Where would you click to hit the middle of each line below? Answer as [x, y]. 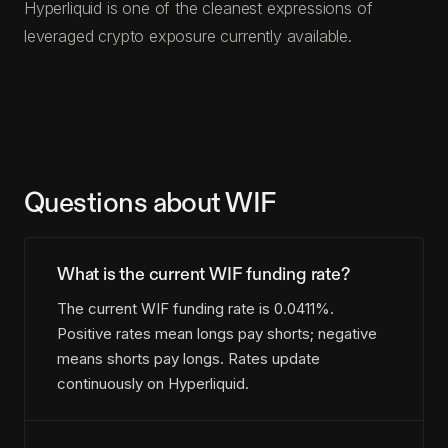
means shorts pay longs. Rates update [188, 359]
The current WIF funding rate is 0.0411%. [195, 309]
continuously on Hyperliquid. [153, 384]
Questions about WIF [150, 203]
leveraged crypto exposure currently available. [188, 35]
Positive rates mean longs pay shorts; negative [217, 334]
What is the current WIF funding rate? [203, 274]
